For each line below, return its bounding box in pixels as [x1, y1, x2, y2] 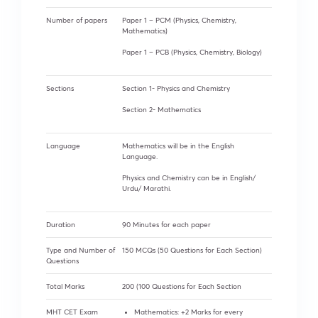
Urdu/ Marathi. [122, 183, 171, 193]
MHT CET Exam [46, 307, 98, 317]
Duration [46, 219, 75, 229]
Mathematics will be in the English [122, 141, 234, 150]
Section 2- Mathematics [122, 104, 201, 114]
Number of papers [46, 15, 107, 25]
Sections [46, 83, 74, 93]
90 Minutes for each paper [122, 219, 211, 229]
